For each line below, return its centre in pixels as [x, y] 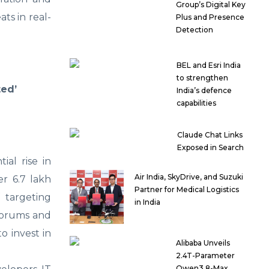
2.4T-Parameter [206, 256]
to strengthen [202, 78]
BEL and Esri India [208, 65]
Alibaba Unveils [203, 243]
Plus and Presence [210, 17]
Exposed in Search [211, 148]
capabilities [196, 103]
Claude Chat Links [210, 135]
